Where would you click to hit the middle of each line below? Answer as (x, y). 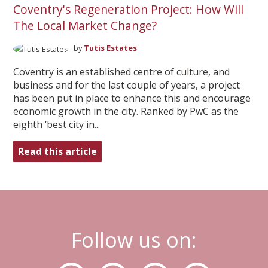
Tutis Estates (111, 48)
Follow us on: (134, 240)
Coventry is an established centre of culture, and (121, 71)
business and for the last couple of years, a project (126, 85)
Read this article (57, 151)
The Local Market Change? (85, 26)
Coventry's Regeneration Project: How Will (128, 10)
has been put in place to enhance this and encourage (132, 98)
